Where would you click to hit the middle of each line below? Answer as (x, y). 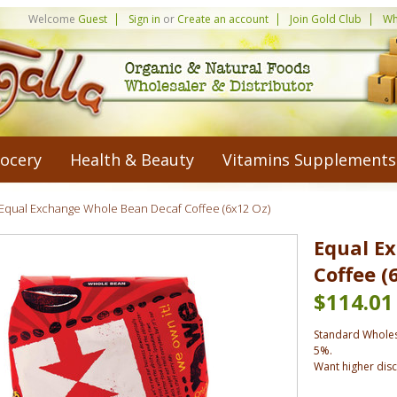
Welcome (54, 19)
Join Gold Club (326, 19)
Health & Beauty (132, 160)
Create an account (223, 19)
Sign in (145, 19)
